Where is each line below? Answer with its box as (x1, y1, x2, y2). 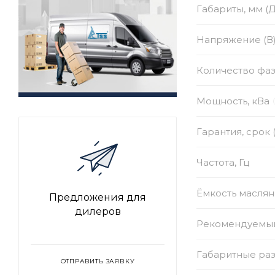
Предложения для (49, 192, 146, 204)
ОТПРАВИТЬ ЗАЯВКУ (60, 257, 135, 266)
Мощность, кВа (196, 95, 269, 107)
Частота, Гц (196, 156, 249, 168)
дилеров (74, 206, 121, 218)
